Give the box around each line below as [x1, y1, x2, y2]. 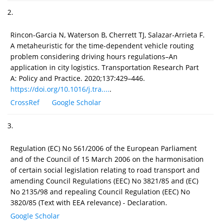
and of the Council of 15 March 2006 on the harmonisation [10, 154, 204, 164]
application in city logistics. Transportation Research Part [10, 62, 199, 72]
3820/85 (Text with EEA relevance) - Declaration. [10, 197, 167, 207]
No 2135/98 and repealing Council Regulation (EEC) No [10, 186, 190, 196]
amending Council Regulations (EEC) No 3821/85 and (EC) [10, 176, 198, 185]
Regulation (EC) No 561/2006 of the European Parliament [10, 143, 197, 153]
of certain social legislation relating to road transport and [10, 165, 200, 175]
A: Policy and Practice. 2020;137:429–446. [10, 73, 145, 83]
